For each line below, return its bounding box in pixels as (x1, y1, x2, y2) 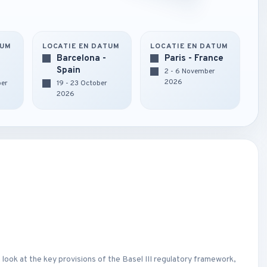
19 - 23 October (56, 79, 107, 88)
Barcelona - (56, 53, 106, 64)
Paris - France (164, 53, 224, 64)
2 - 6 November (164, 67, 216, 76)
